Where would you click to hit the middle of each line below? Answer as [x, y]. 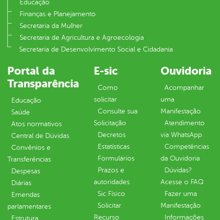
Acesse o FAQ [182, 182]
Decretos [112, 135]
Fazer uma [181, 194]
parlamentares [29, 207]
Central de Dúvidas [40, 136]
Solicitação [110, 123]
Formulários [116, 159]
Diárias [21, 183]
